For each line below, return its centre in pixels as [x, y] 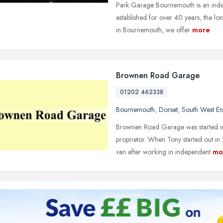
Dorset [168, 110]
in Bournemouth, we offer [153, 30]
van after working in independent [163, 152]
